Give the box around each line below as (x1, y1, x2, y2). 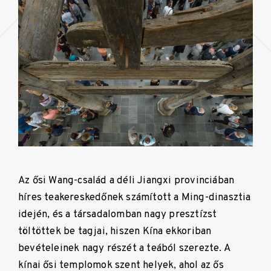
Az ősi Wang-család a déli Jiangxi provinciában (18, 174, 235, 187)
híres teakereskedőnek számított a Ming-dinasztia (18, 191, 251, 204)
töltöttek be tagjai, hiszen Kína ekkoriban (18, 224, 212, 238)
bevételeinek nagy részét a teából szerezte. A (18, 241, 230, 255)
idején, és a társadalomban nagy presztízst (18, 207, 217, 221)
